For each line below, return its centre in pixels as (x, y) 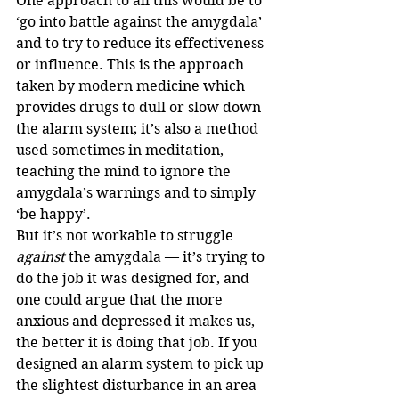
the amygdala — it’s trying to (167, 257)
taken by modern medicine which (132, 86)
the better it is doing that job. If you (138, 343)
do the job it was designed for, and (134, 279)
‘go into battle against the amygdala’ (141, 22)
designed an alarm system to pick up (142, 364)
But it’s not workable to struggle (126, 236)
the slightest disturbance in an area (138, 386)
